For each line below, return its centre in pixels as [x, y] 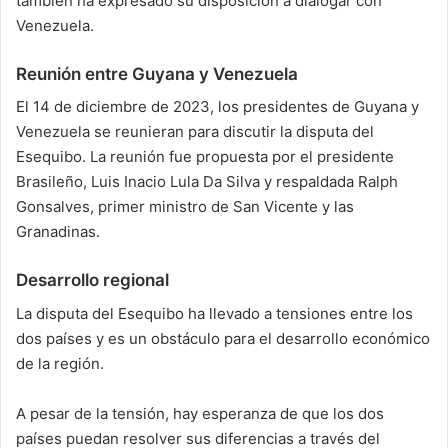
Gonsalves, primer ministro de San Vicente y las [185, 207]
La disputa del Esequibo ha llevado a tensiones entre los [214, 313]
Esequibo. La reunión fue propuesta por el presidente [205, 157]
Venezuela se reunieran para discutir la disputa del [195, 132]
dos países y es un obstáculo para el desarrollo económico [223, 338]
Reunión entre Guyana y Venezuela [157, 73]
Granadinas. [58, 232]
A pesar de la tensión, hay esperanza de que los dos [200, 413]
